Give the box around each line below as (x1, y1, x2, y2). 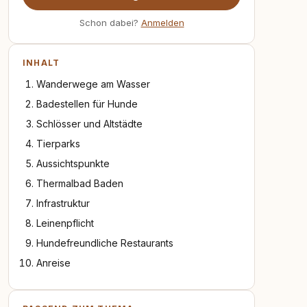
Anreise (36, 257, 71, 269)
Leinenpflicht (36, 217, 94, 229)
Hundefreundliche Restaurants (36, 237, 173, 249)
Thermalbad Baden (36, 177, 123, 189)
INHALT (23, 58, 60, 68)
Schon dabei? (79, 17, 141, 28)
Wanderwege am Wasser (36, 78, 150, 90)
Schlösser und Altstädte (36, 118, 143, 130)
